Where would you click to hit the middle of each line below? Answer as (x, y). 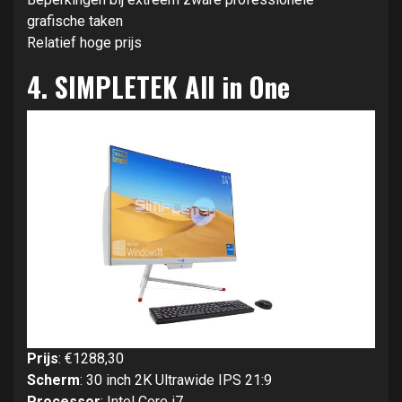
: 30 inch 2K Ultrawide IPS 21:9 (176, 380)
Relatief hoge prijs (84, 43)
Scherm (53, 380)
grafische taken (75, 22)
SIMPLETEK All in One (172, 87)
